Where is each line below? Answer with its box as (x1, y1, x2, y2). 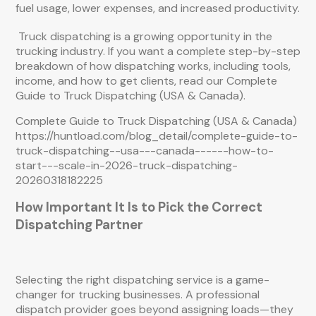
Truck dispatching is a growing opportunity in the (18, 29, 272, 44)
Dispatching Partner (16, 216, 143, 233)
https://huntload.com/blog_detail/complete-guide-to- (16, 128, 298, 143)
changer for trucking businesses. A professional (16, 287, 260, 302)
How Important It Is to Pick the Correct (16, 198, 262, 216)
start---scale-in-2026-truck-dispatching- (16, 158, 238, 173)
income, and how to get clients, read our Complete (16, 73, 277, 88)
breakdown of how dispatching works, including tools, (16, 59, 291, 73)
